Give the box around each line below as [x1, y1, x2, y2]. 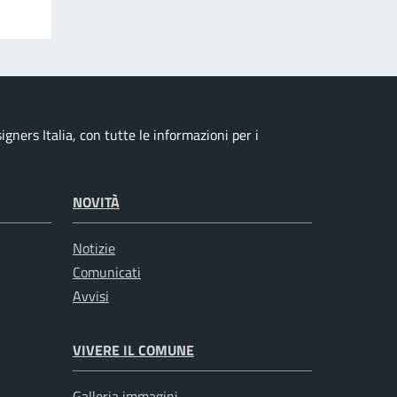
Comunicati [73, 261, 141, 284]
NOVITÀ [73, 191, 120, 214]
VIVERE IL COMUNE [73, 339, 194, 362]
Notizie [73, 237, 115, 260]
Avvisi [73, 285, 109, 307]
